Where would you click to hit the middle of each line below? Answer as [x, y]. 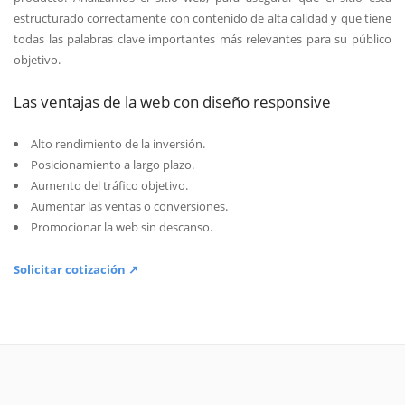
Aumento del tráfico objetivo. [109, 186]
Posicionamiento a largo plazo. [112, 165]
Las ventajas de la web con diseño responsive [172, 102]
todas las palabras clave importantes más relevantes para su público [202, 38]
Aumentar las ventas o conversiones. [129, 207]
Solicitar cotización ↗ [76, 269]
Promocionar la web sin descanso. [121, 227]
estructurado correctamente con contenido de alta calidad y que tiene [202, 18]
